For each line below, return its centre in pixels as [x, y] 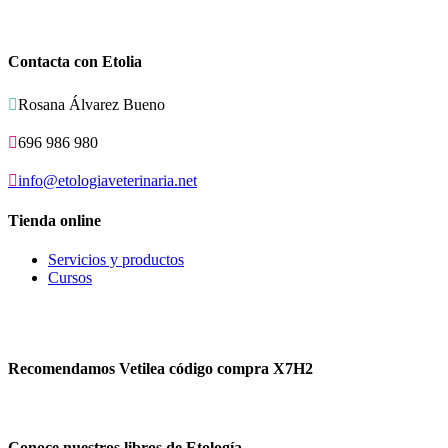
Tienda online [54, 220]
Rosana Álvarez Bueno [91, 104]
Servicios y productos [116, 260]
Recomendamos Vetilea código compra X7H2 [160, 369]
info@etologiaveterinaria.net [107, 180]
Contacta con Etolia [75, 62]
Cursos [70, 278]
